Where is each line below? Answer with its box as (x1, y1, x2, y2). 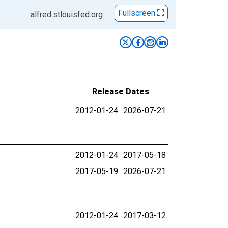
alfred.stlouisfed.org (31, 10, 103, 19)
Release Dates (92, 87, 149, 96)
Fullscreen (118, 8, 157, 18)
